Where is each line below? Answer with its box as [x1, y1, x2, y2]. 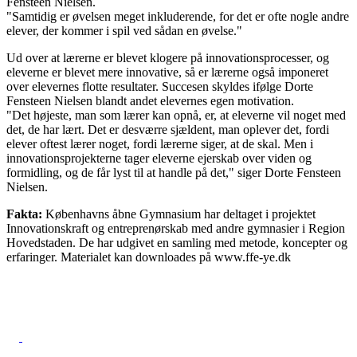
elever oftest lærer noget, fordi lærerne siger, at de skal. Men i [6, 136, 313, 151]
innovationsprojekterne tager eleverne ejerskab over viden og [6, 151, 312, 165]
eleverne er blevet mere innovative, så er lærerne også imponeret [6, 65, 328, 79]
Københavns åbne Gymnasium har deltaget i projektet [42, 206, 316, 221]
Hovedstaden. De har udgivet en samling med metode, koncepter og [6, 235, 347, 249]
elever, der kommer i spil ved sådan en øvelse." [6, 23, 242, 37]
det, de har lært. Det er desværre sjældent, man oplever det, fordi [6, 122, 329, 136]
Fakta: [6, 206, 42, 221]
